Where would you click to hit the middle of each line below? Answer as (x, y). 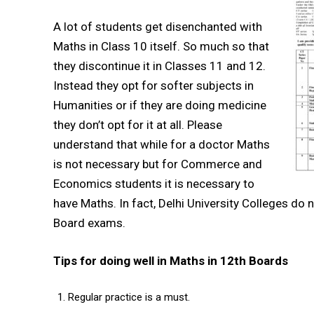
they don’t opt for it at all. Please (138, 125)
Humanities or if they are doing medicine (160, 105)
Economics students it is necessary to (154, 184)
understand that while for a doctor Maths (162, 145)
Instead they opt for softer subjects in (153, 86)
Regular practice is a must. (129, 298)
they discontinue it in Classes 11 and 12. (159, 66)
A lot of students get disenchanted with (158, 27)
